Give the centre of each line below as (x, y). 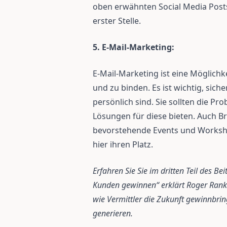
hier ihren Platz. (123, 144)
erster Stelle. (117, 21)
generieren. (113, 213)
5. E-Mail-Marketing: (134, 47)
